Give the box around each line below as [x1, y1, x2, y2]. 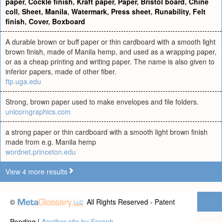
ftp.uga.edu [5, 76, 41, 86]
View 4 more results [5, 166, 67, 176]
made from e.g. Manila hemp [5, 137, 96, 147]
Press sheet [111, 6, 151, 16]
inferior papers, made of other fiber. [5, 66, 116, 76]
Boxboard [52, 16, 85, 26]
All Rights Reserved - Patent [85, 197, 175, 207]
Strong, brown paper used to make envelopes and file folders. [5, 97, 199, 107]
